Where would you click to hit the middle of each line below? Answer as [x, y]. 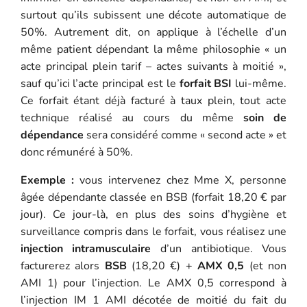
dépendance [52, 135]
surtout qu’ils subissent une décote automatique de [153, 15]
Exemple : [47, 180]
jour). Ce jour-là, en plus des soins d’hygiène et [153, 214]
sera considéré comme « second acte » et [185, 135]
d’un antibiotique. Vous [219, 248]
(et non [266, 266]
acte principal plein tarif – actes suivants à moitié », [153, 66]
